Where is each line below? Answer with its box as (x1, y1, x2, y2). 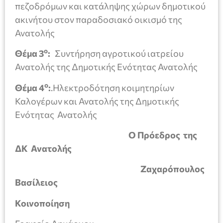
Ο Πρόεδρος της (15, 129, 197, 141)
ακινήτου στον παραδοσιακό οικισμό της (15, 13, 182, 25)
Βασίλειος (15, 177, 58, 188)
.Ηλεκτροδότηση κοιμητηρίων (51, 82, 174, 93)
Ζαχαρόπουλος (15, 163, 205, 175)
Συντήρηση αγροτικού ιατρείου (55, 48, 184, 59)
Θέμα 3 (15, 48, 44, 59)
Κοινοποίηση (15, 197, 70, 209)
